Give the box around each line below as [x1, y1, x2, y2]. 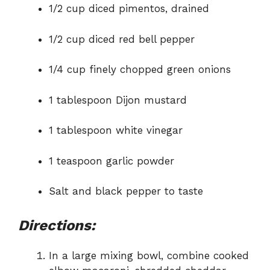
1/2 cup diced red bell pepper [49, 33, 195, 45]
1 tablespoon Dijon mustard [49, 93, 187, 106]
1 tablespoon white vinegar [49, 124, 183, 137]
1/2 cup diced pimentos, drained [49, 2, 209, 15]
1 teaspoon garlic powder [49, 154, 174, 167]
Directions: [18, 216, 95, 234]
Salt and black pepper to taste [49, 185, 203, 198]
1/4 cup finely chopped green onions [49, 63, 231, 76]
